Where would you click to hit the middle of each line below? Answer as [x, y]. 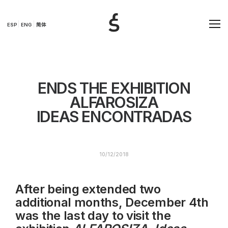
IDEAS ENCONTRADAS [114, 117]
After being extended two [88, 189]
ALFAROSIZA [114, 102]
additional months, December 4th [112, 202]
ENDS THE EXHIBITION [114, 88]
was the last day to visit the [93, 216]
